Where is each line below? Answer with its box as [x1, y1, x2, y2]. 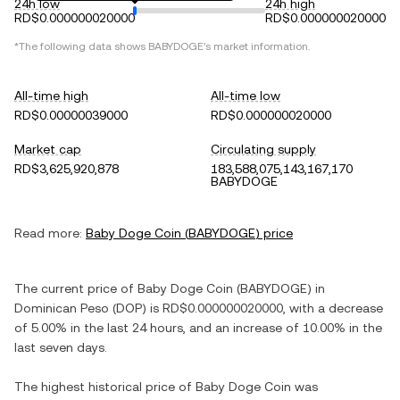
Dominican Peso [14, 301, 109, 315]
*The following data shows [14, 40, 148, 53]
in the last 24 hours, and [67, 321, 215, 335]
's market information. [204, 40, 310, 53]
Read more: [14, 226, 82, 240]
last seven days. [14, 340, 107, 354]
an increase [215, 321, 282, 335]
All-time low [211, 88, 280, 103]
